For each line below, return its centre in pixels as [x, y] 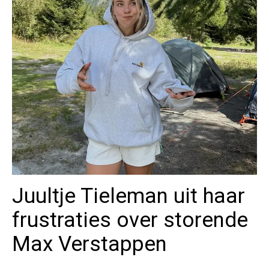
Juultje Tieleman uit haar [128, 196]
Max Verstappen [89, 244]
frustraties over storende [130, 220]
